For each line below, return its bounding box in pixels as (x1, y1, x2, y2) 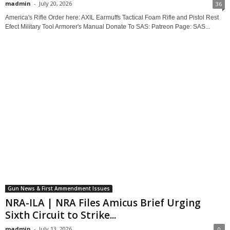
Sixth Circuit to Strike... (5, 208, 116, 222)
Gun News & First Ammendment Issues (8, 184, 110, 192)
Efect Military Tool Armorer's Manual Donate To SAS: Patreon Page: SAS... (5, 23, 210, 31)
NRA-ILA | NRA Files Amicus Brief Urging (5, 196, 201, 209)
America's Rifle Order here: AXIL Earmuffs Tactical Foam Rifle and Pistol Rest (5, 14, 219, 22)
